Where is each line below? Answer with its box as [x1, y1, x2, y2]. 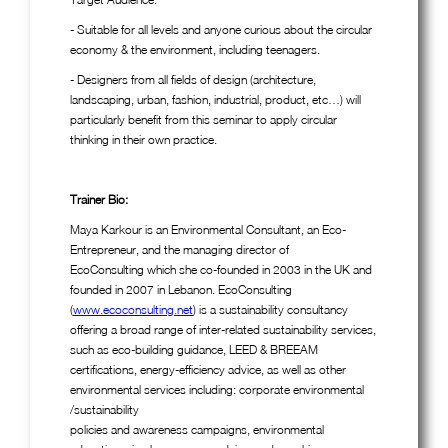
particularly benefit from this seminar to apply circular [70, 111, 337, 127]
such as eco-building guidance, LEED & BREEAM [70, 341, 318, 357]
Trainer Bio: [70, 191, 128, 207]
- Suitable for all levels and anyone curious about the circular [70, 21, 372, 37]
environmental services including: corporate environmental [70, 381, 364, 397]
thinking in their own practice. [70, 131, 217, 147]
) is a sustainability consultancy [193, 301, 348, 317]
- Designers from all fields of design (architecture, [70, 71, 316, 87]
